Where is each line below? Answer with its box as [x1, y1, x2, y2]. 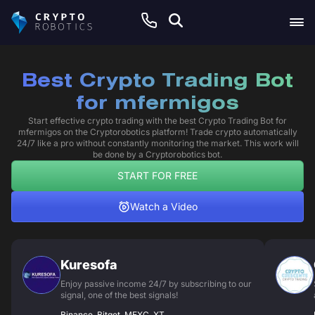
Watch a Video [129, 200, 198, 212]
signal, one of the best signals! [60, 290, 178, 300]
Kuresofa [60, 257, 117, 272]
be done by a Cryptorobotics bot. [93, 149, 222, 160]
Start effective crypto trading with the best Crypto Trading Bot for [28, 115, 287, 126]
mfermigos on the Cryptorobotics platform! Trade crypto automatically [18, 127, 297, 137]
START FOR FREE [117, 169, 198, 181]
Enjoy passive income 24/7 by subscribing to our [60, 278, 252, 289]
